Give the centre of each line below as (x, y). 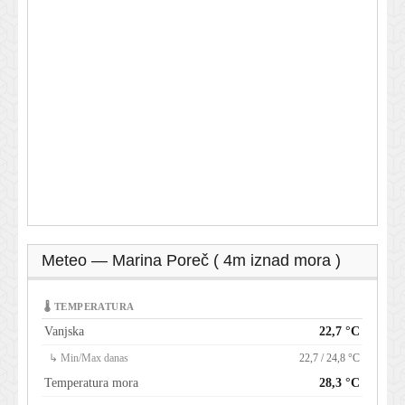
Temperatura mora (91, 382)
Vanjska (64, 331)
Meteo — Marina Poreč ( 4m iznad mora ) (191, 260)
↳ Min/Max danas (89, 358)
